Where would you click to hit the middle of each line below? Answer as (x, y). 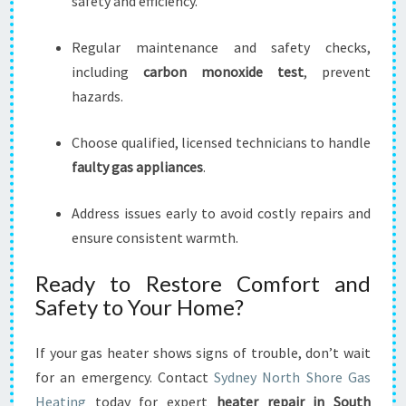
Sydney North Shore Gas (293, 377)
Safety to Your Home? (140, 307)
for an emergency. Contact (125, 377)
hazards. (97, 96)
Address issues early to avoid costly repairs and (221, 213)
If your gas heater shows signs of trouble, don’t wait (203, 353)
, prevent (337, 72)
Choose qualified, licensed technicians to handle (221, 142)
